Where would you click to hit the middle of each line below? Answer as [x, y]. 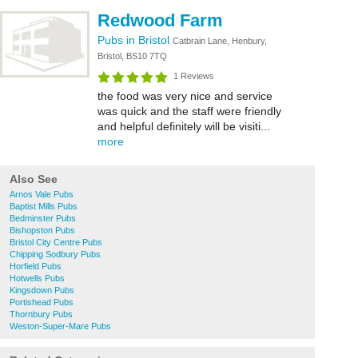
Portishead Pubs [42, 302]
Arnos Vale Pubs [42, 194]
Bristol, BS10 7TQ [132, 56]
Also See [34, 179]
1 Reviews [194, 76]
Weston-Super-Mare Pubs [60, 326]
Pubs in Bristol [135, 40]
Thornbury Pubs [41, 314]
